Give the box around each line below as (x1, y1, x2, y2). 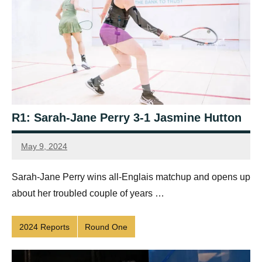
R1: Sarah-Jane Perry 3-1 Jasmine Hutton (12, 111, 242, 125)
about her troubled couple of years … (12, 188, 164, 199)
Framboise (21, 148, 61, 158)
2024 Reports (19, 222, 70, 232)
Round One (85, 222, 128, 232)
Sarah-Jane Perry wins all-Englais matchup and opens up (12, 172, 250, 182)
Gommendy (21, 162, 64, 172)
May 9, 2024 (21, 141, 67, 151)
